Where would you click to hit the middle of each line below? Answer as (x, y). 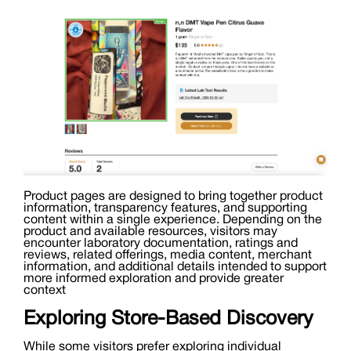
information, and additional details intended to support (175, 268)
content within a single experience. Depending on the (173, 221)
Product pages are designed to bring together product (173, 197)
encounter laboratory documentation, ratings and (161, 244)
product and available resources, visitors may (150, 232)
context (45, 291)
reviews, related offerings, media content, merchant (168, 256)
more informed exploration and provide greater (154, 279)
